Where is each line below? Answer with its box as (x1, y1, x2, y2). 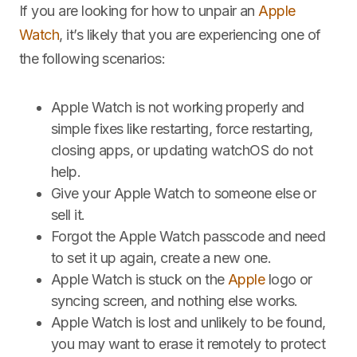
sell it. (51, 206, 85, 223)
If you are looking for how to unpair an (19, 2, 259, 19)
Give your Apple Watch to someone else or (51, 185, 316, 202)
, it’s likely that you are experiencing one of (59, 26, 321, 43)
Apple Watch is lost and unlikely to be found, (51, 314, 326, 331)
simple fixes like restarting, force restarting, (51, 120, 313, 137)
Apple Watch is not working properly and (51, 99, 304, 116)
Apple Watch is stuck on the (51, 271, 228, 288)
